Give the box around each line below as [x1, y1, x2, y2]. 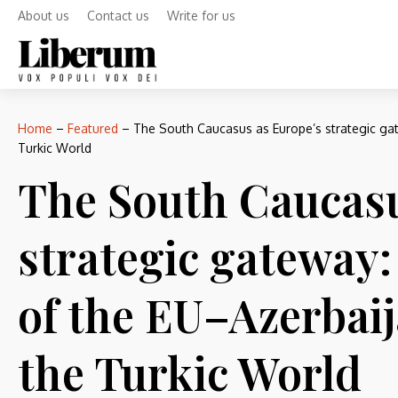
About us [18, 8, 69, 23]
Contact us [87, 8, 149, 23]
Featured [68, 121, 118, 136]
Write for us [167, 8, 235, 23]
